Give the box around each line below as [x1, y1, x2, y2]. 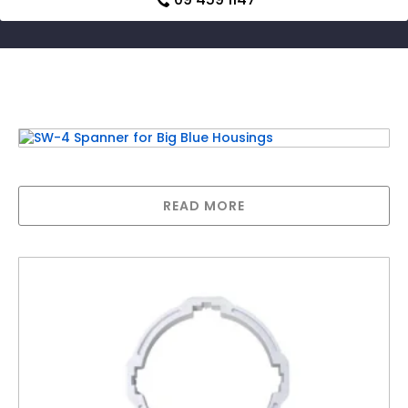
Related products [18, 100, 206, 131]
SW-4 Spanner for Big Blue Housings [18, 158, 312, 181]
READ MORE [163, 197, 245, 216]
